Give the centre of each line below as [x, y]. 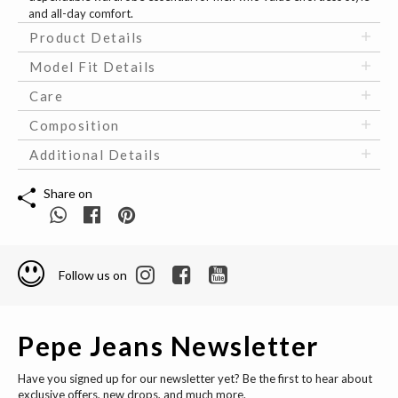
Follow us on [93, 275]
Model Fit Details [93, 67]
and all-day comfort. [81, 14]
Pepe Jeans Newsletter [168, 345]
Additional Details [95, 155]
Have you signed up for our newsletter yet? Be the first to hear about [195, 378]
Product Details [87, 38]
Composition [75, 126]
